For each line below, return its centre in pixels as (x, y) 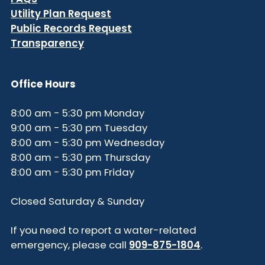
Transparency (47, 43)
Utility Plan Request (61, 14)
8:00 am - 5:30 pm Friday (72, 172)
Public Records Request (71, 29)
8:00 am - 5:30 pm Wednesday (88, 143)
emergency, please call (70, 245)
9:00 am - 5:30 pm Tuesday (79, 128)
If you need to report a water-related (104, 230)
